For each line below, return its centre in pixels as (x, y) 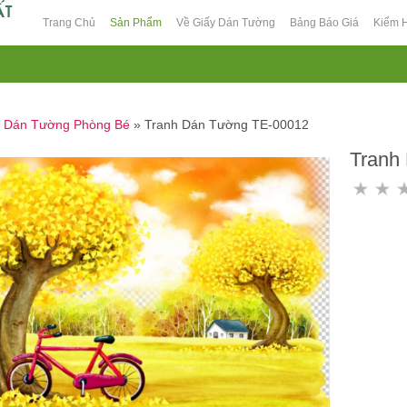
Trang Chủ (69, 23)
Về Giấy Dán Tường (226, 23)
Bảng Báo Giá (324, 23)
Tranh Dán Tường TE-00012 (227, 124)
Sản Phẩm (136, 23)
